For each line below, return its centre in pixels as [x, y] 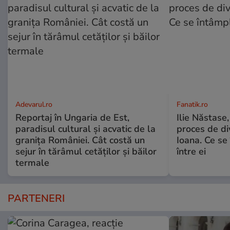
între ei [191, 152]
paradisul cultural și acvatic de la [85, 129]
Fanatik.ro [192, 105]
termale [32, 163]
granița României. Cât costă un [80, 140]
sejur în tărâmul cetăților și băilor [86, 152]
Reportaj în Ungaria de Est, [72, 118]
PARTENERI [36, 199]
